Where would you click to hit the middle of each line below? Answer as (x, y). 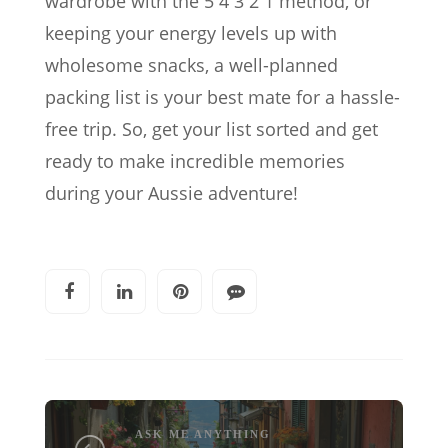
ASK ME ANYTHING (202, 434)
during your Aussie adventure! (171, 193)
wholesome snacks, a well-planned (191, 65)
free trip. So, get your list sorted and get (211, 129)
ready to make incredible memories (195, 161)
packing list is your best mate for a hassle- (222, 97)
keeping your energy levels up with (191, 33)
